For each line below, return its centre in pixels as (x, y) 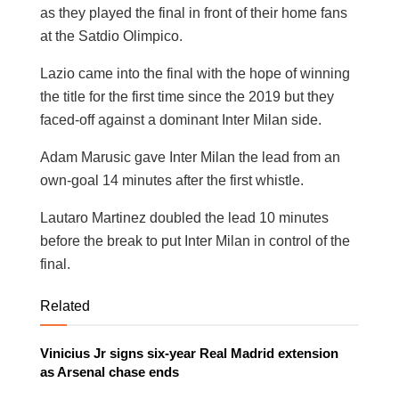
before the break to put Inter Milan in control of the (195, 240)
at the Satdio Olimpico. (111, 36)
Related (65, 305)
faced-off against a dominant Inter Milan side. (181, 119)
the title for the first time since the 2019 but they (187, 96)
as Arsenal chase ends (110, 371)
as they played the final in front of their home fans (194, 12)
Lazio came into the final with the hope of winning (195, 73)
